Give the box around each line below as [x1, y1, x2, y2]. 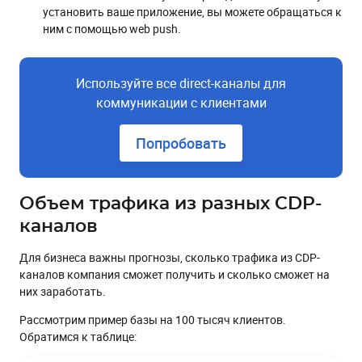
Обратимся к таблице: [19, 329, 137, 345]
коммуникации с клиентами [95, 94, 267, 112]
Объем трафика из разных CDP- [19, 195, 322, 213]
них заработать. [19, 284, 106, 300]
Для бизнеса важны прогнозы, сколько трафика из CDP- [19, 250, 320, 266]
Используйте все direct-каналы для [76, 74, 286, 93]
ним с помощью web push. [43, 21, 181, 37]
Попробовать [136, 133, 226, 154]
